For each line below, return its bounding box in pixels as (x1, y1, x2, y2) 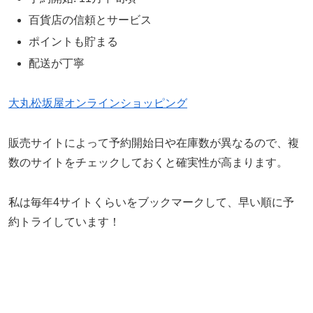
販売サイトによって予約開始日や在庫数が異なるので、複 (8, 136, 299, 149)
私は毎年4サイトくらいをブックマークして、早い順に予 (8, 196, 294, 208)
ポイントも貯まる (29, 36, 119, 48)
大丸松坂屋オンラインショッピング (8, 97, 187, 110)
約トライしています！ (8, 215, 120, 228)
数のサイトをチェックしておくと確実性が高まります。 (8, 156, 288, 168)
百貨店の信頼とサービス (29, 13, 152, 26)
